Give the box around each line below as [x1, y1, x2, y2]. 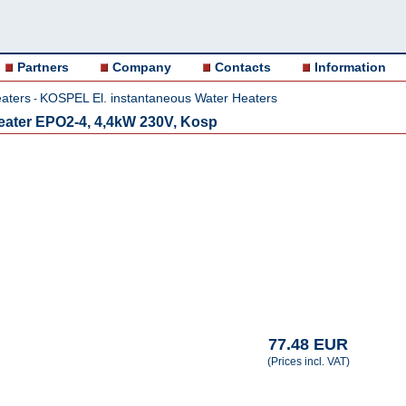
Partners [17, 60, 69, 74]
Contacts [215, 60, 271, 74]
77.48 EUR [268, 335, 349, 353]
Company [112, 60, 171, 74]
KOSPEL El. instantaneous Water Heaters [40, 91, 277, 105]
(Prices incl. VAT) [266, 355, 350, 368]
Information [314, 60, 386, 74]
